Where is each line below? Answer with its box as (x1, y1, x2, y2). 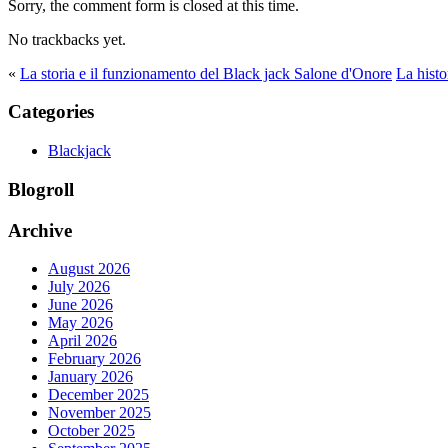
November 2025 (48, 404, 151, 422)
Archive (8, 219, 72, 241)
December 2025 (48, 386, 149, 404)
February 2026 (48, 350, 141, 368)
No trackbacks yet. (8, 30, 126, 48)
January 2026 (48, 368, 133, 386)
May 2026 (48, 314, 113, 332)
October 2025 (48, 422, 135, 440)
